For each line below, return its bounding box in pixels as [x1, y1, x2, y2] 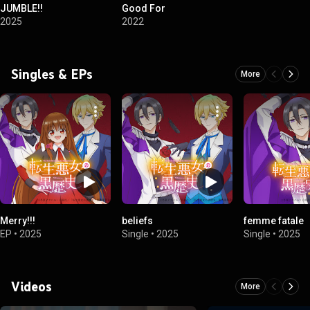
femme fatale [244, 215, 304, 226]
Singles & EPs [11, 66, 93, 82]
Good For [122, 3, 165, 14]
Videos [11, 278, 52, 295]
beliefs [122, 215, 153, 226]
